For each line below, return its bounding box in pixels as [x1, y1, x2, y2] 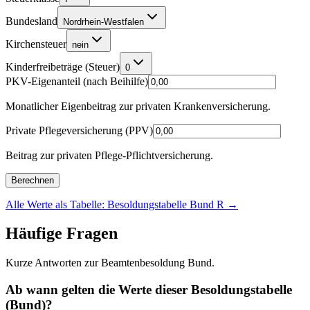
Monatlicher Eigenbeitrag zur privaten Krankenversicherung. [6, 100, 271, 112]
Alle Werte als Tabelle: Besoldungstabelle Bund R [6, 198, 224, 210]
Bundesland [6, 15, 57, 27]
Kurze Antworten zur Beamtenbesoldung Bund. [6, 257, 215, 269]
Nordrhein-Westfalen [63, 16, 144, 27]
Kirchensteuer [6, 37, 66, 50]
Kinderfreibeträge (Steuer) [6, 60, 120, 73]
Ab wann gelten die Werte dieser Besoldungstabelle [6, 282, 292, 298]
